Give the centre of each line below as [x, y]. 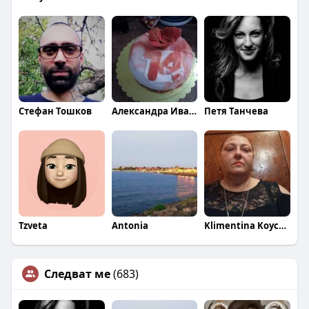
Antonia [130, 225]
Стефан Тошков [55, 111]
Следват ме [77, 273]
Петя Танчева [237, 111]
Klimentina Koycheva [283, 225]
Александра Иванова [192, 111]
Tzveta [33, 225]
